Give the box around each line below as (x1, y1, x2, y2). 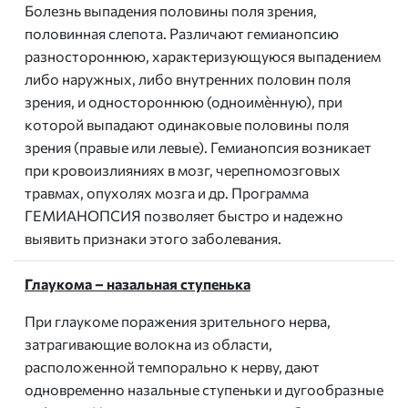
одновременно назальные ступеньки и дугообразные (25, 381, 383, 399)
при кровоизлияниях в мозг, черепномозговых (25, 161, 341, 179)
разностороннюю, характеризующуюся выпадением (25, 47, 381, 66)
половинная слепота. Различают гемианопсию (25, 25, 339, 43)
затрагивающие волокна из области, (25, 335, 272, 353)
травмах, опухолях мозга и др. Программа (25, 184, 309, 202)
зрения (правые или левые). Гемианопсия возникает (25, 138, 372, 157)
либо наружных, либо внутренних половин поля (25, 70, 351, 88)
